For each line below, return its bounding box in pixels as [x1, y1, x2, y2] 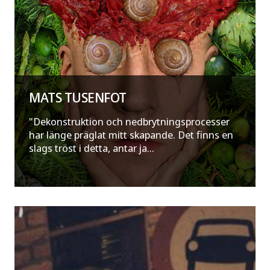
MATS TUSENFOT [29, 88, 127, 107]
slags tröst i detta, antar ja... [29, 141, 154, 155]
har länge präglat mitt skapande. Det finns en [29, 128, 233, 142]
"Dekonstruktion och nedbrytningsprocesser [29, 115, 230, 129]
